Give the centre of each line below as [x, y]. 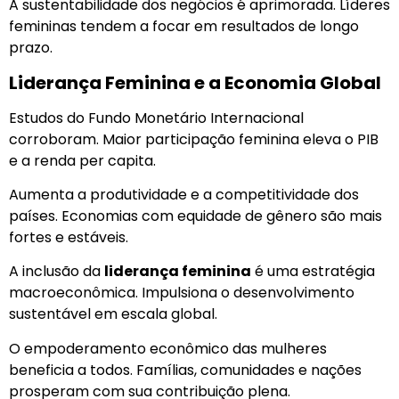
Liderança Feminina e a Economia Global [195, 82]
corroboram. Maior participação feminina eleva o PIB [194, 139]
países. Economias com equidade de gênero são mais [195, 216]
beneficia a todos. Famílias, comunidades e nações [185, 370]
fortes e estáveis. [69, 238]
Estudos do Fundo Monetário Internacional [156, 118]
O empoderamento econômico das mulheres [168, 348]
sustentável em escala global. [113, 314]
